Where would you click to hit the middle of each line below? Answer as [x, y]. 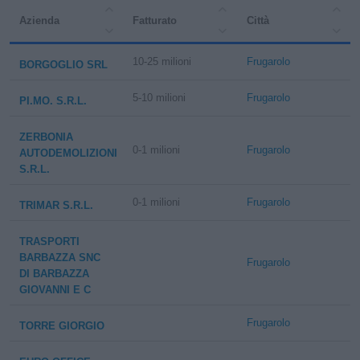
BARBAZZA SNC [60, 258]
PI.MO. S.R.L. [53, 101]
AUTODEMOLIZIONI [68, 153]
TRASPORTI [49, 241]
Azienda [39, 20]
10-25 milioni [162, 61]
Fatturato [155, 20]
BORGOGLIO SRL [63, 65]
